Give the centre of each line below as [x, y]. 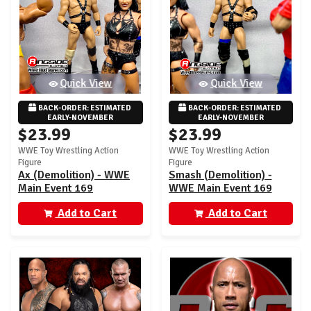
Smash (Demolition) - [220, 175]
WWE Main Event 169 [220, 188]
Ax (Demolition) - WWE [74, 175]
